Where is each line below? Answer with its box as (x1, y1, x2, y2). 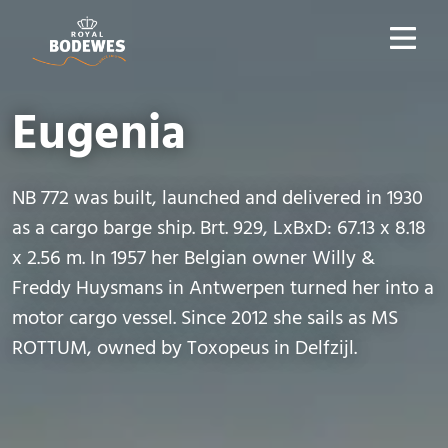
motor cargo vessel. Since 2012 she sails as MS (12, 303, 398, 335)
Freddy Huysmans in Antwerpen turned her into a (12, 273, 434, 305)
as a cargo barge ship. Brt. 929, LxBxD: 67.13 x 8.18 (12, 213, 426, 245)
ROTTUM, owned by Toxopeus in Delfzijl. (12, 333, 357, 365)
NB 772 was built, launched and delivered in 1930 (12, 183, 423, 215)
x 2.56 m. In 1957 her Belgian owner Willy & (12, 243, 375, 275)
